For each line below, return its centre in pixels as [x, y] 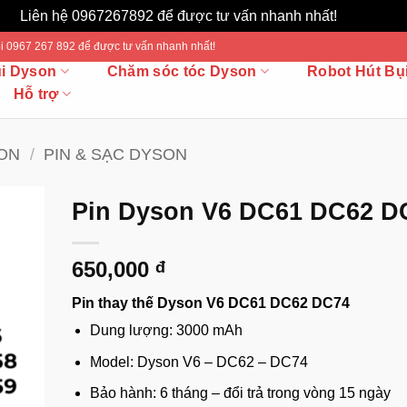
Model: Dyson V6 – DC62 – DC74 [199, 362]
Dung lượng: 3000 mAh [167, 330]
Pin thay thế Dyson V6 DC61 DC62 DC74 [210, 303]
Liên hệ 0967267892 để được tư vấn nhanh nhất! [180, 16]
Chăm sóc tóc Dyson [182, 71]
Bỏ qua [364, 16]
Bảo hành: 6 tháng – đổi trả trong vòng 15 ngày [241, 393]
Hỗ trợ [36, 94]
